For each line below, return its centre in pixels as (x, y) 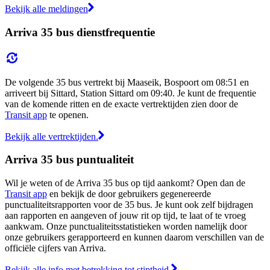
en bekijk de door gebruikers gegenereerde (129, 193)
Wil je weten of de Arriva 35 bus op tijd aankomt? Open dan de (125, 183)
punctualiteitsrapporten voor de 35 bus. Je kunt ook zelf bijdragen (129, 204)
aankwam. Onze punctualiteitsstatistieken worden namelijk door (126, 226)
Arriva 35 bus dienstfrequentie (80, 32)
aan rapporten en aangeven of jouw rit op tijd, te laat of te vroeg (125, 215)
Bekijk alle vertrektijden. (52, 136)
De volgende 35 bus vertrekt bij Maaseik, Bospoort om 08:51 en (127, 82)
